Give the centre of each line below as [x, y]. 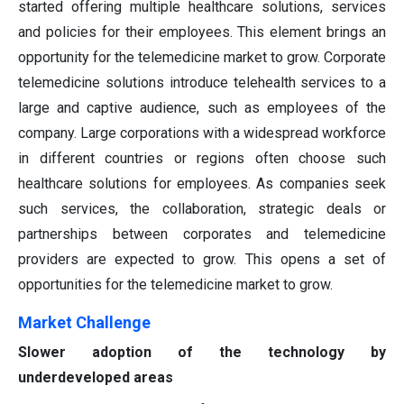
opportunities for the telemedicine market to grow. [175, 285]
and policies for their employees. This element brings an [202, 32]
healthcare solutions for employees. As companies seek [202, 184]
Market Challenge [84, 323]
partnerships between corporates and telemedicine [202, 234]
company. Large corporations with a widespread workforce [202, 133]
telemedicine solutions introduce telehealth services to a [202, 83]
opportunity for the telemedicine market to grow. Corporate [202, 58]
